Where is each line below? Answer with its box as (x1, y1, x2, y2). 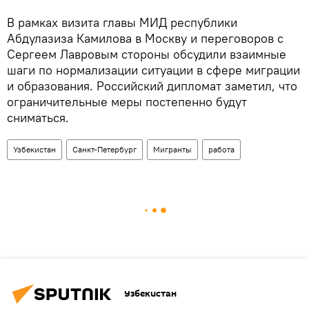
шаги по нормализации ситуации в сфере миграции (7, 61, 300, 78)
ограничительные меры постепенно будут (7, 93, 247, 110)
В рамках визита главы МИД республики (7, 14, 237, 30)
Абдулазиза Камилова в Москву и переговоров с (7, 30, 283, 46)
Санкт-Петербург (72, 143, 137, 154)
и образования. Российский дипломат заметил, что (7, 77, 297, 94)
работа (208, 143, 235, 154)
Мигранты (153, 143, 192, 154)
